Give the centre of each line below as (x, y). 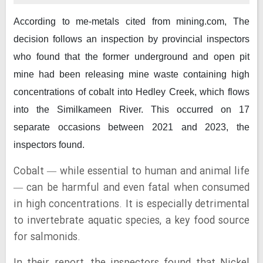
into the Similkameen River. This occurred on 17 (131, 109)
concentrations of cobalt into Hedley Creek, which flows (131, 92)
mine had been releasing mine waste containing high (131, 74)
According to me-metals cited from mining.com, (123, 21)
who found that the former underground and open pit (131, 57)
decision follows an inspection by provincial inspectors (131, 39)
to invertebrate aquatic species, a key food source (131, 221)
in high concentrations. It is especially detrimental (131, 205)
